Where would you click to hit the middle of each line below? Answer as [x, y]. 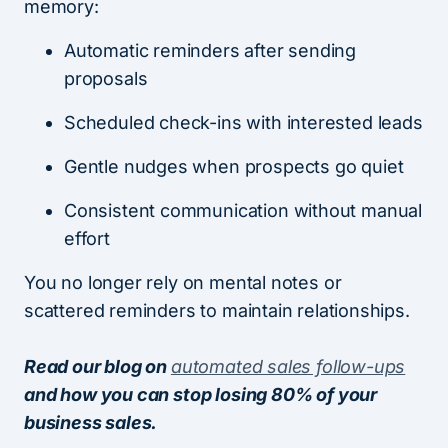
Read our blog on [97, 366]
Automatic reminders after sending [210, 50]
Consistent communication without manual [243, 210]
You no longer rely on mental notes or [183, 282]
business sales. [91, 422]
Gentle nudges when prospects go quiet [234, 166]
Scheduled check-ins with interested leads [243, 122]
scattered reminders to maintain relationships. [217, 310]
